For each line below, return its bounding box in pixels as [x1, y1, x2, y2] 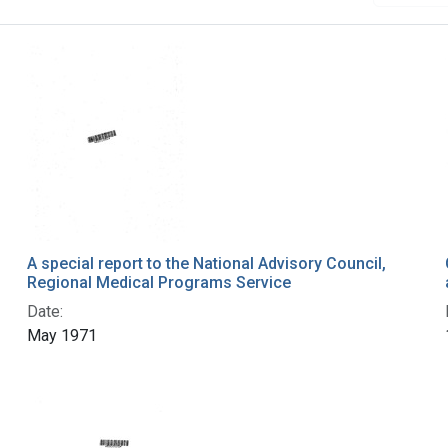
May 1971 [26, 326, 97, 346]
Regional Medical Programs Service [26, 273, 291, 293]
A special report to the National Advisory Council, [26, 254, 386, 274]
